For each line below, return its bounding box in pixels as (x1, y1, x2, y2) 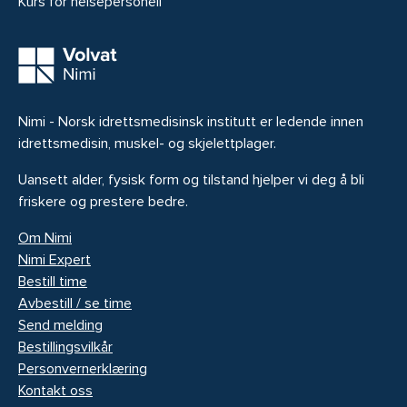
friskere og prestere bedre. (18, 193, 188, 211)
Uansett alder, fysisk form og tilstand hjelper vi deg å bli (18, 171, 364, 189)
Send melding (18, 316, 103, 334)
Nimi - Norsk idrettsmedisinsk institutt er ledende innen (18, 113, 363, 131)
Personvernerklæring (18, 360, 147, 378)
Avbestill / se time (18, 294, 132, 313)
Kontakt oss (18, 382, 93, 400)
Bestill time (18, 273, 87, 291)
